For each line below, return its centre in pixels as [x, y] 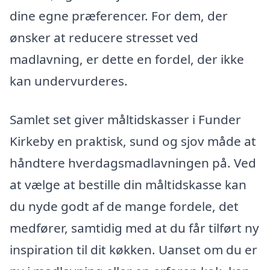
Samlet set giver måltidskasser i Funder [125, 119]
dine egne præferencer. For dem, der [119, 16]
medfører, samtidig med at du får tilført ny [134, 228]
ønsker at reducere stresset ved [104, 38]
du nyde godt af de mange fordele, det [124, 206]
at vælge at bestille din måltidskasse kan [128, 184]
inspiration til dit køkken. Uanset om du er [133, 249]
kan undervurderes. [69, 81]
